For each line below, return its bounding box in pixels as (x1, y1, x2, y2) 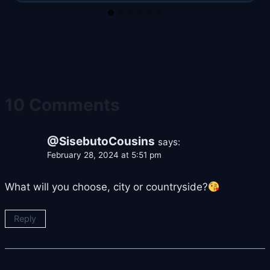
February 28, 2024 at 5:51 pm (47, 150, 162, 160)
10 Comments (5, 95, 120, 116)
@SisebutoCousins (47, 134, 155, 149)
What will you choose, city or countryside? (5, 181, 208, 193)
